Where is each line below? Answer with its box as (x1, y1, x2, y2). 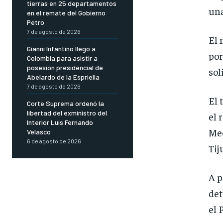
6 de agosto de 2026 (27, 137, 81, 145)
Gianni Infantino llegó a (27, 44, 96, 53)
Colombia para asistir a (27, 54, 98, 63)
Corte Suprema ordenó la (27, 99, 104, 108)
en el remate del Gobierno (27, 8, 106, 17)
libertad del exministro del (27, 109, 107, 117)
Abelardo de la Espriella (27, 73, 100, 82)
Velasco (27, 127, 51, 136)
